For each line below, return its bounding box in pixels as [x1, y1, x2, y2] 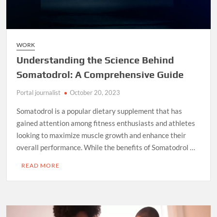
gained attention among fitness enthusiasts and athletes [16, 119, 196, 128]
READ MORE [21, 162, 60, 170]
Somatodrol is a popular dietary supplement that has [16, 107, 183, 116]
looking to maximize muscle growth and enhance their [16, 131, 186, 140]
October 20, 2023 [70, 89, 121, 97]
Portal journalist [16, 89, 61, 97]
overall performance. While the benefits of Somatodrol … [16, 143, 196, 152]
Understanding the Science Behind [16, 54, 174, 66]
